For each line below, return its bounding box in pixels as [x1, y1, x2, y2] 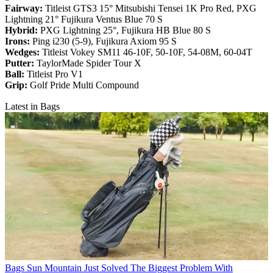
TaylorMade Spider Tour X [37, 58, 141, 69]
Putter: [5, 58, 37, 69]
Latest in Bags [5, 101, 60, 112]
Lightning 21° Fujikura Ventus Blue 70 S [5, 14, 163, 25]
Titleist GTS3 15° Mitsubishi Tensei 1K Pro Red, [45, 3, 234, 14]
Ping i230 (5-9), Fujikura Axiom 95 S [32, 36, 177, 47]
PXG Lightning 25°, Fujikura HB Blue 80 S [40, 25, 211, 36]
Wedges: [5, 47, 42, 58]
